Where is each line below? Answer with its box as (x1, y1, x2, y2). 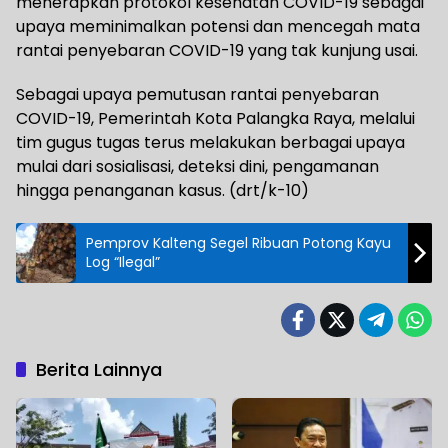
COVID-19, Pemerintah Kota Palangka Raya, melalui (16, 106, 415, 130)
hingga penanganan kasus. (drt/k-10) (16, 178, 309, 202)
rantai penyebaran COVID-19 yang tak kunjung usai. (16, 38, 418, 62)
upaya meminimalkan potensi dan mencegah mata (16, 14, 420, 38)
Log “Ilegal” (86, 251, 160, 272)
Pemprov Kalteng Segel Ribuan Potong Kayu (86, 232, 357, 253)
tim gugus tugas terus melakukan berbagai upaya (16, 130, 405, 154)
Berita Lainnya (36, 356, 162, 382)
